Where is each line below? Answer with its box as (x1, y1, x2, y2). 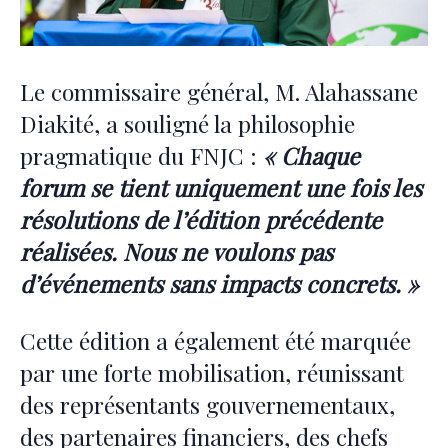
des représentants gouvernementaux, (20, 388, 395, 420)
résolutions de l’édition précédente (20, 203, 382, 235)
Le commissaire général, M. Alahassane (20, 75, 418, 107)
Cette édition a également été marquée (20, 324, 411, 356)
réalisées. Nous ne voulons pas (20, 235, 333, 267)
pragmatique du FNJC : (20, 139, 263, 171)
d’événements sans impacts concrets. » (20, 267, 419, 299)
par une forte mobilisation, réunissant (20, 356, 404, 388)
